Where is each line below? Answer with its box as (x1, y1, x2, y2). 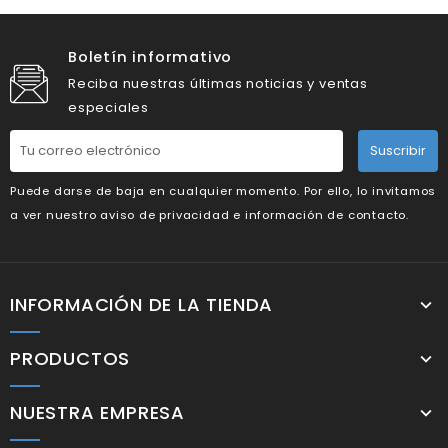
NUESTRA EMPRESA (10, 399, 185, 425)
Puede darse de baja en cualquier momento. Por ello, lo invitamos (10, 182, 437, 199)
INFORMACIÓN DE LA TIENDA (10, 291, 274, 317)
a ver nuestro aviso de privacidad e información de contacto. (10, 206, 409, 223)
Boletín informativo (67, 46, 233, 67)
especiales (67, 98, 149, 118)
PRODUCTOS (10, 345, 131, 371)
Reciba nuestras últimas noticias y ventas (67, 74, 368, 94)
